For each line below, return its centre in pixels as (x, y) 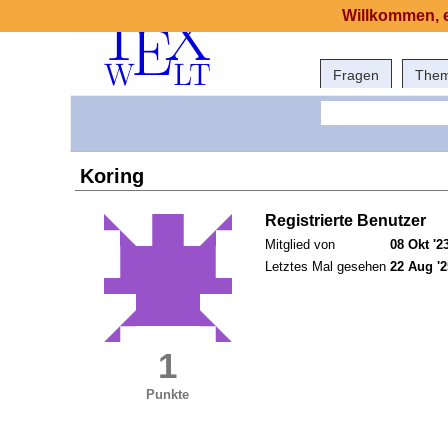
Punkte (168, 395)
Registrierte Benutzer (345, 221)
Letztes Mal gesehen (325, 267)
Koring (112, 176)
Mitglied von (300, 245)
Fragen (356, 75)
